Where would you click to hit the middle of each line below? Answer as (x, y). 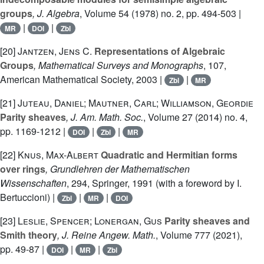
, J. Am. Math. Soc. (105, 117)
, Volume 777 (183, 235)
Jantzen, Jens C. (55, 51)
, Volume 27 (168, 117)
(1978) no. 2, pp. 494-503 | (185, 13)
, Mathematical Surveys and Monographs (118, 65)
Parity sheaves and (206, 221)
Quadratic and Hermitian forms (168, 155)
